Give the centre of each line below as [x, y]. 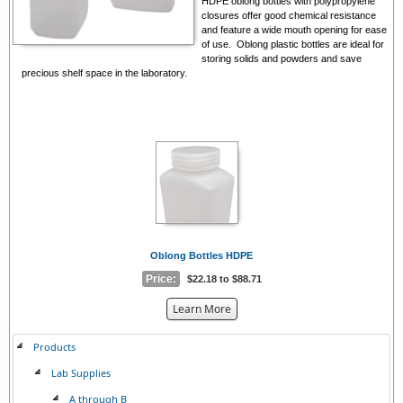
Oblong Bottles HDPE [201, 255]
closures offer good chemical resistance [289, 15]
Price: [161, 278]
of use [215, 44]
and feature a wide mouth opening [276, 29]
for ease [369, 29]
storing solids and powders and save [282, 58]
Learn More [201, 309]
